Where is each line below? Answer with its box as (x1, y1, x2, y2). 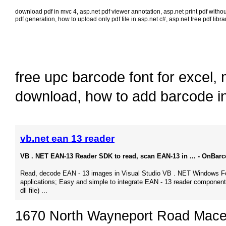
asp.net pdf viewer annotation (80, 8, 160, 16)
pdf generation (15, 16, 55, 23)
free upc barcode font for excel (15, 69, 213, 86)
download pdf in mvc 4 (15, 8, 77, 16)
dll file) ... (20, 187, 47, 195)
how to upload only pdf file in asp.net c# (58, 16, 166, 23)
